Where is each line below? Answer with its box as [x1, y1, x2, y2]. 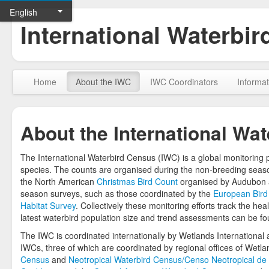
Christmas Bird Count [97, 175, 178, 187]
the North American [20, 175, 97, 187]
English [10, 6, 37, 18]
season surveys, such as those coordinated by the [20, 187, 213, 199]
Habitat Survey [20, 199, 76, 211]
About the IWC [76, 76, 131, 88]
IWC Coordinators [150, 76, 218, 88]
